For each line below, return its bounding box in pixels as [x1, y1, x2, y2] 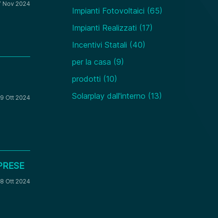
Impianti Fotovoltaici [72, 5, 145, 16]
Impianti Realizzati [72, 22, 137, 33]
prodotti [72, 73, 101, 84]
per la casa [72, 56, 111, 67]
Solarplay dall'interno [72, 91, 146, 101]
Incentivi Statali [72, 39, 127, 50]
